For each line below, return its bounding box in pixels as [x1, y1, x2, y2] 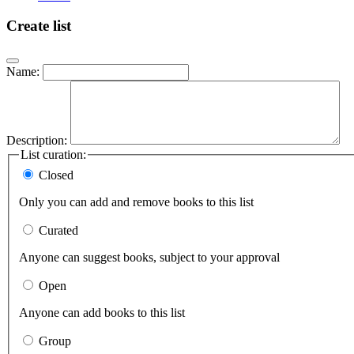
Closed [39, 168, 73, 182]
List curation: [21, 148, 86, 162]
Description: [6, 134, 67, 148]
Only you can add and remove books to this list [19, 194, 254, 209]
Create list [6, 17, 71, 35]
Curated [39, 223, 78, 237]
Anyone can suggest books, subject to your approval [19, 250, 280, 264]
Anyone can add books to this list [19, 305, 185, 319]
